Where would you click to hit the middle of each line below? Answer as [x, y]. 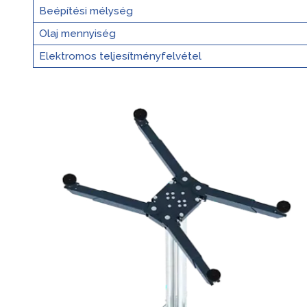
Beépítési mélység [86, 11]
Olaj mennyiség [77, 34]
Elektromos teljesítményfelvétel [120, 57]
